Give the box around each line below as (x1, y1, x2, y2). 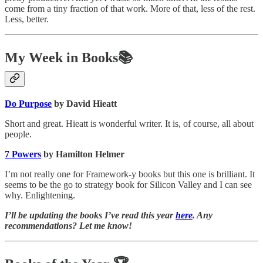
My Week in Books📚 (5, 49, 133, 65)
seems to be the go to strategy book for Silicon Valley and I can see (5, 179, 252, 190)
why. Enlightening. (5, 190, 75, 200)
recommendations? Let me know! (5, 220, 132, 231)
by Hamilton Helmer (41, 149, 124, 159)
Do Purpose (5, 98, 52, 109)
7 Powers (5, 149, 41, 159)
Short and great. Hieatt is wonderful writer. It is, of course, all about (5, 118, 254, 129)
